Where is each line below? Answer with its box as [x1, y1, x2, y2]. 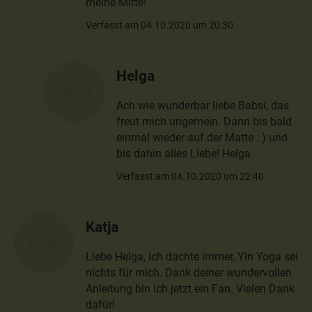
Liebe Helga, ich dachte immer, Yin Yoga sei [86, 250, 299, 264]
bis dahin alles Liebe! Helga [116, 146, 251, 160]
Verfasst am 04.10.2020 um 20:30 [86, 19, 234, 31]
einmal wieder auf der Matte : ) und [116, 130, 288, 144]
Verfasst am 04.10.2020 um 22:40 [116, 170, 265, 182]
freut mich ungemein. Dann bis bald [116, 114, 292, 128]
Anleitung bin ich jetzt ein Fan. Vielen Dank [86, 282, 295, 296]
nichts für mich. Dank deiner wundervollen [86, 266, 292, 280]
